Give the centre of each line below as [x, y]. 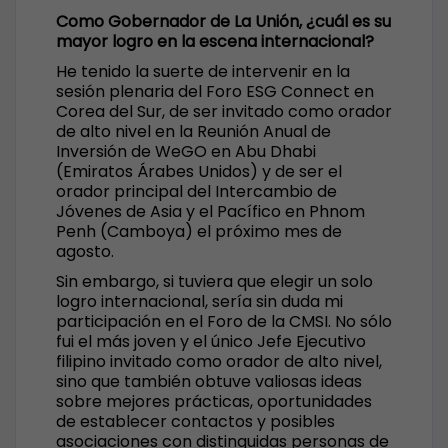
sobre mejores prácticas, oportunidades [214, 401]
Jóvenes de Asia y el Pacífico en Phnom [210, 211]
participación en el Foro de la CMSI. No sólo [224, 321]
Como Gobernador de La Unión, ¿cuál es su [223, 21]
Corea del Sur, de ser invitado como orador [224, 111]
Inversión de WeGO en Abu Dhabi [186, 151]
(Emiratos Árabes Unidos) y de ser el [199, 171]
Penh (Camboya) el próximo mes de [199, 231]
